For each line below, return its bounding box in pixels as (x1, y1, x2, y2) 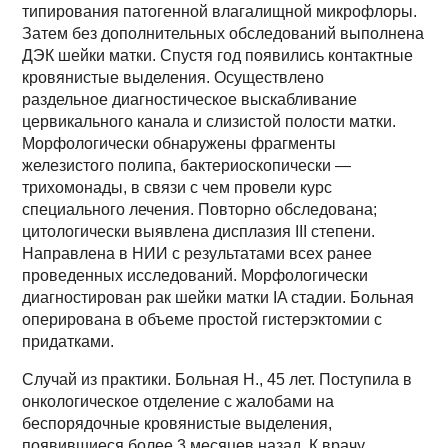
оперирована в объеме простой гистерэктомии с (22, 311, 383, 328)
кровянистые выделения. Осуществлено (22, 69, 325, 86)
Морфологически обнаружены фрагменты (22, 135, 337, 152)
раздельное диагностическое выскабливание (22, 91, 358, 108)
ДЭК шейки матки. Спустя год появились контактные (22, 47, 414, 64)
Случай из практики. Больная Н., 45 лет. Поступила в (22, 371, 413, 388)
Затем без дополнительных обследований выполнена (22, 25, 425, 42)
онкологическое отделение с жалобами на (22, 393, 335, 410)
